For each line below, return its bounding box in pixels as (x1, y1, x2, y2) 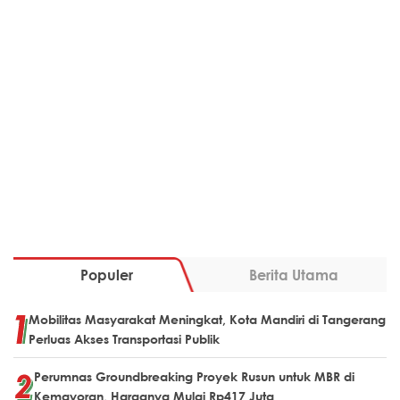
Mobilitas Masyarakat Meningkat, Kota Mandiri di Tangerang (29, 312, 386, 328)
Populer (80, 266, 133, 284)
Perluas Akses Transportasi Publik (29, 331, 220, 347)
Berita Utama (248, 266, 338, 284)
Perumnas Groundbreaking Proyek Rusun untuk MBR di (34, 369, 354, 385)
